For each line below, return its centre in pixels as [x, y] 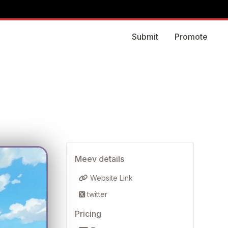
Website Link [111, 178]
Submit [145, 37]
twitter [96, 194]
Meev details [100, 159]
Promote [191, 37]
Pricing [88, 214]
